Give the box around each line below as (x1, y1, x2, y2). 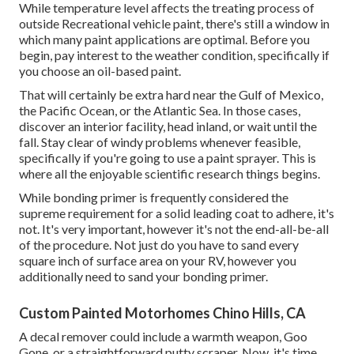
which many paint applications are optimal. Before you (19, 32, 310, 47)
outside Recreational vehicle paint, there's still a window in (19, 16, 330, 32)
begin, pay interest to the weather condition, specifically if (19, 47, 330, 63)
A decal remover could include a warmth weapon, (19, 329, 284, 345)
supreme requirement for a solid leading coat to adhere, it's (19, 205, 334, 221)
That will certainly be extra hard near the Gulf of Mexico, (19, 87, 323, 103)
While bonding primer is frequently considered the (19, 190, 288, 205)
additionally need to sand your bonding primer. (19, 269, 268, 284)
